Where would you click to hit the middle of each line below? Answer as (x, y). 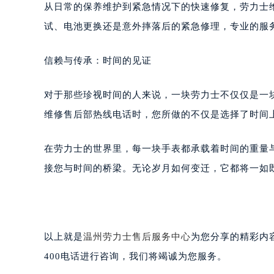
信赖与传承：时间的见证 (98, 60)
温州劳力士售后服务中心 (137, 236)
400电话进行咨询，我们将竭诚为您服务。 (135, 256)
